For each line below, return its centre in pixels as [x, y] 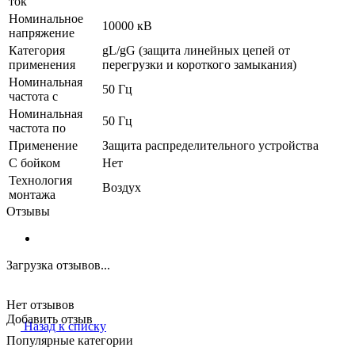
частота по [37, 128]
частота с [33, 96]
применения [42, 64]
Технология [40, 180]
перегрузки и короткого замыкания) [199, 64]
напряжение [42, 32]
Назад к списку [65, 326]
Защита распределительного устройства [210, 145]
